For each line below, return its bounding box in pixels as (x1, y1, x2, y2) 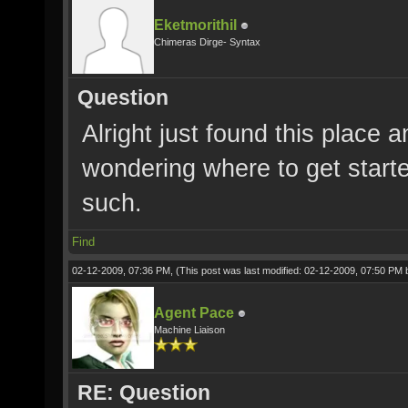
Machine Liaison (154, 324, 225, 335)
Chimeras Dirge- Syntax (154, 36, 260, 47)
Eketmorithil (154, 17, 237, 33)
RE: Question (77, 381, 210, 404)
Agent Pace (154, 305, 234, 321)
